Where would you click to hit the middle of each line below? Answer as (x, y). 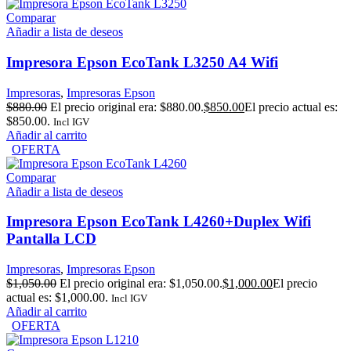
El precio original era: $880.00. (127, 107)
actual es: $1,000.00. (57, 298)
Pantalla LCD (51, 239)
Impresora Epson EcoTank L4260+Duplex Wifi (159, 222)
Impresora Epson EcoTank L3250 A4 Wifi (142, 62)
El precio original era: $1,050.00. (141, 284)
